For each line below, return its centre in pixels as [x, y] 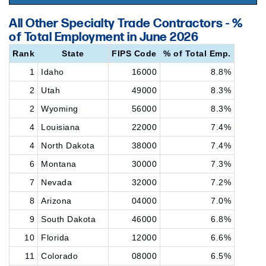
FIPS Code [134, 53]
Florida [55, 237]
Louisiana [61, 127]
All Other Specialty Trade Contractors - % [126, 23]
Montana [59, 164]
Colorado [59, 256]
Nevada [56, 182]
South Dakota [68, 219]
